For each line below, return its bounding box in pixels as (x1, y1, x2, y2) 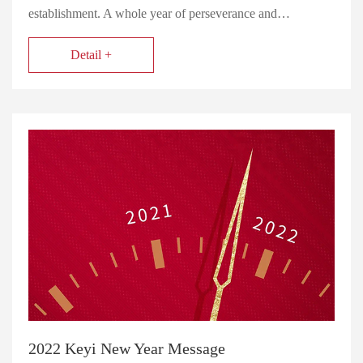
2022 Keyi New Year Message (28, 340, 225, 358)
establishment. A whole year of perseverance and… (28, 6, 290, 21)
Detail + (70, 48, 112, 62)
